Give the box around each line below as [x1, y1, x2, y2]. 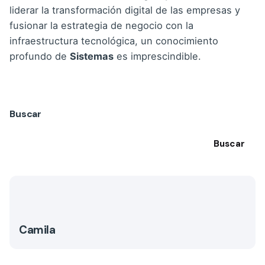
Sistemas [70, 50, 114, 62]
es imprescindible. [114, 50, 201, 62]
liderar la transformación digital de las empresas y [9, 4, 240, 16]
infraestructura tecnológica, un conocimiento [9, 34, 218, 47]
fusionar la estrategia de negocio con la [9, 19, 193, 31]
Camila [19, 222, 56, 237]
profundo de [9, 50, 70, 62]
